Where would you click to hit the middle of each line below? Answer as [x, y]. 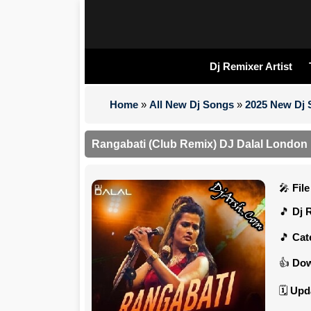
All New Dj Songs [192, 104]
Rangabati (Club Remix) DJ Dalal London [200, 144]
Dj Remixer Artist [251, 66]
